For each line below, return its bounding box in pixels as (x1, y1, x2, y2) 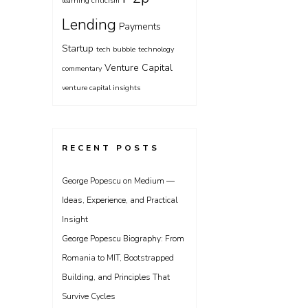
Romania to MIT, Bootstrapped (62, 252, 174, 263)
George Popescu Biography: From (62, 233, 184, 244)
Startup (62, 42, 93, 55)
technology (138, 44, 174, 54)
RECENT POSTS (62, 142, 159, 153)
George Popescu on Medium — (62, 175, 175, 186)
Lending (62, 14, 116, 35)
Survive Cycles (62, 291, 115, 302)
